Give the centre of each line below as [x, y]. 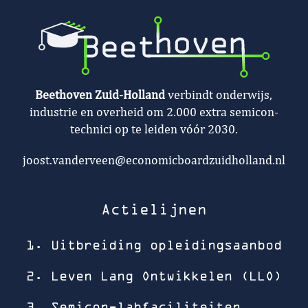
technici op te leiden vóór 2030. [154, 130]
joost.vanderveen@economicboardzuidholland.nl [154, 161]
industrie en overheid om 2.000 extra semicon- [154, 113]
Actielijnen [154, 210]
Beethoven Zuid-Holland [102, 96]
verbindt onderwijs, [220, 96]
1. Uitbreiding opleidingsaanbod [154, 245]
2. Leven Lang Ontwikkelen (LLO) [154, 276]
